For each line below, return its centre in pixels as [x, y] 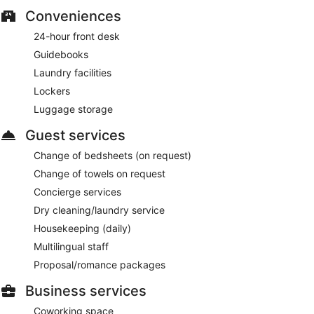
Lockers [52, 91]
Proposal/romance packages [100, 265]
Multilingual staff [71, 247]
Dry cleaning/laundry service [99, 210]
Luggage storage [73, 109]
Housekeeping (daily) [82, 228]
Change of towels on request [100, 174]
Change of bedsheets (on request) [112, 156]
